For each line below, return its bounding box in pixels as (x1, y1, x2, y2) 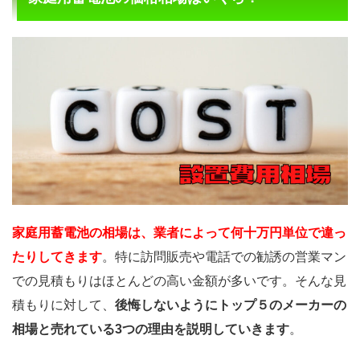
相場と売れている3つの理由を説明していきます (12, 321, 289, 336)
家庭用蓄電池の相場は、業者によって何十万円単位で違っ (12, 225, 346, 239)
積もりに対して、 (12, 297, 115, 312)
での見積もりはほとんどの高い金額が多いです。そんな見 (12, 273, 346, 288)
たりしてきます (12, 249, 102, 264)
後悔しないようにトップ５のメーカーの (115, 297, 346, 312)
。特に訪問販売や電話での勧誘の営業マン (102, 249, 346, 264)
